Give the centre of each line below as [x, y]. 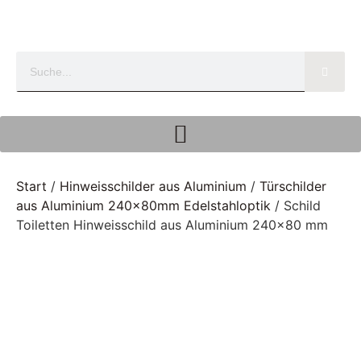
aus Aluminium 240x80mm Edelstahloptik [143, 205]
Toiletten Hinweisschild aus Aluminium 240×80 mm [172, 225]
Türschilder [293, 186]
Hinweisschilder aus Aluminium [153, 186]
